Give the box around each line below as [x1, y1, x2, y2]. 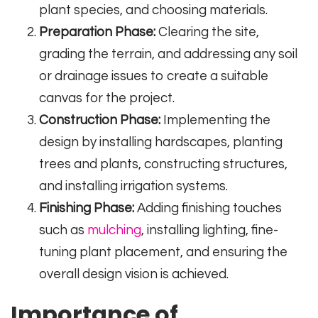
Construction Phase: [39, 114, 160, 128]
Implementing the [160, 114, 270, 128]
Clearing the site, [155, 26, 259, 40]
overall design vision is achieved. [39, 268, 229, 282]
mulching [87, 224, 141, 238]
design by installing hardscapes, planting [39, 136, 283, 150]
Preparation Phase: [39, 26, 155, 40]
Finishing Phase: [39, 202, 134, 216]
